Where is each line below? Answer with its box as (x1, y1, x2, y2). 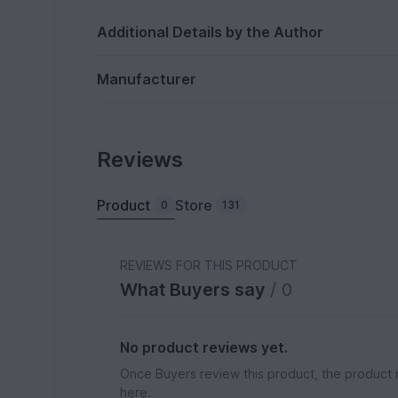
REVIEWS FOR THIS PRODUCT (120, 258, 298, 274)
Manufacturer (97, 70, 197, 89)
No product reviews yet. (120, 338, 289, 357)
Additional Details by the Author (97, 23, 324, 42)
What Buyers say (120, 279, 271, 301)
